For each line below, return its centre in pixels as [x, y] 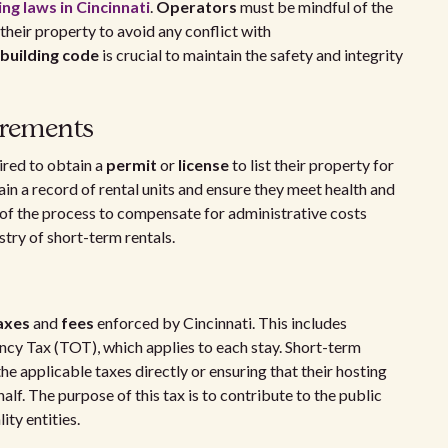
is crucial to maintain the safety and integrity [251, 54]
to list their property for [311, 164]
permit [131, 164]
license [203, 164]
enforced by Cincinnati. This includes [220, 322]
